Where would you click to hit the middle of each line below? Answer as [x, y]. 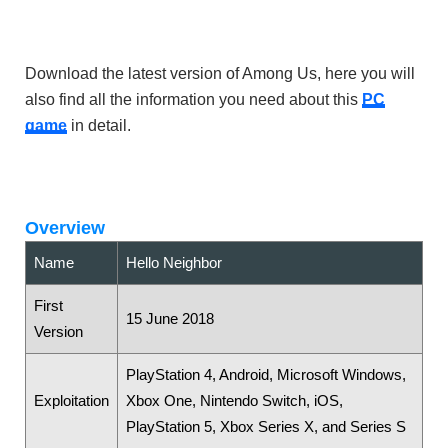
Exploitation [71, 400]
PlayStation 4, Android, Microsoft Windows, [266, 374]
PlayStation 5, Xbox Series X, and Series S [266, 426]
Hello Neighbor [174, 262]
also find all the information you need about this [193, 99]
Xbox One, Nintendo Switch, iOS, [234, 400]
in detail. [99, 125]
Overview [65, 227]
